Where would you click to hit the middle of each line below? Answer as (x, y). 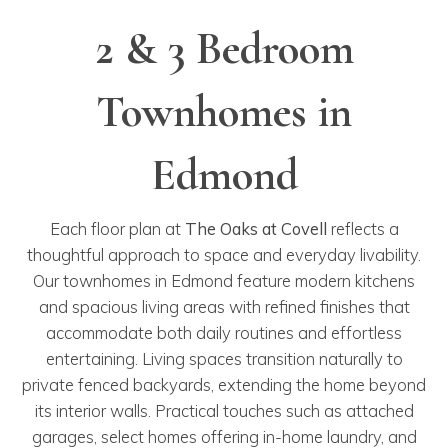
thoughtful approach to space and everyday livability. (224, 254)
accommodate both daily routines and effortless (224, 332)
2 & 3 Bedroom (224, 48)
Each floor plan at (117, 228)
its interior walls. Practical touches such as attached (224, 410)
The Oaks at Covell (255, 228)
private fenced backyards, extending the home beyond (224, 384)
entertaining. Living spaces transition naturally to (224, 358)
